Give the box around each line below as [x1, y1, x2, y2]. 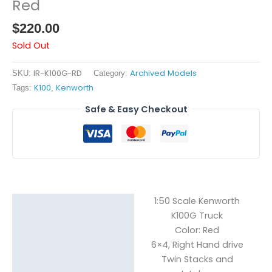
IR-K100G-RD [33, 67, 82, 80]
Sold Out [12, 39, 50, 52]
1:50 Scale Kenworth [154, 195, 240, 208]
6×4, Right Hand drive [151, 239, 243, 251]
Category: [93, 69, 130, 78]
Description [19, 200, 69, 211]
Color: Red [175, 224, 219, 237]
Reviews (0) [19, 225, 69, 235]
